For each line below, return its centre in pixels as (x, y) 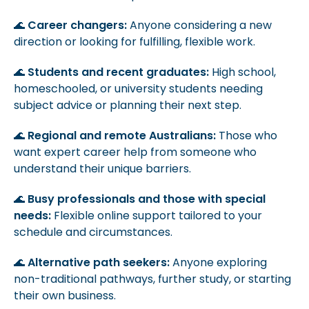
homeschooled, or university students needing (138, 89)
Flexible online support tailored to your (157, 216)
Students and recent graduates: (118, 72)
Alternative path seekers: (99, 262)
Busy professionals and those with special (147, 199)
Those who (247, 136)
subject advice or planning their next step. (128, 105)
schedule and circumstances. (93, 232)
